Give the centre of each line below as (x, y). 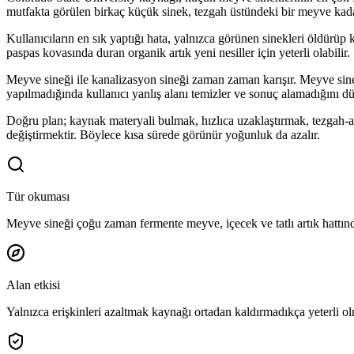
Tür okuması (38, 197)
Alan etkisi (33, 285)
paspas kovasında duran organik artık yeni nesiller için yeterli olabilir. (178, 53)
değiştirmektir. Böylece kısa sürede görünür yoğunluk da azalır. (163, 135)
